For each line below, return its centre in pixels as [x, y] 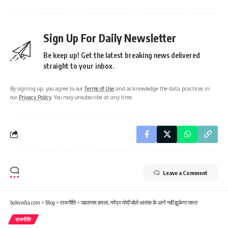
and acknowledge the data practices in [162, 88]
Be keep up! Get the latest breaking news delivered [122, 55]
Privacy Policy [35, 97]
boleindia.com [25, 202]
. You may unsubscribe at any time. [92, 97]
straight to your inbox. [79, 66]
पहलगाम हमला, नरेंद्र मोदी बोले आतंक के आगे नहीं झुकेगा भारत [139, 202]
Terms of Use [99, 88]
